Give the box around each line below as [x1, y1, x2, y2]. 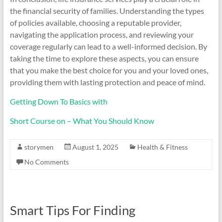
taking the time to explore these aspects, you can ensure [9, 54, 199, 63]
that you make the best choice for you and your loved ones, [9, 65, 208, 75]
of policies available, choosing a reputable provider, [9, 18, 181, 27]
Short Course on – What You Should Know [9, 116, 154, 125]
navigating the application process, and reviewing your [9, 30, 194, 39]
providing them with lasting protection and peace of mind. [9, 77, 205, 87]
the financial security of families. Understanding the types [9, 6, 204, 15]
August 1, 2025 [72, 143, 118, 151]
